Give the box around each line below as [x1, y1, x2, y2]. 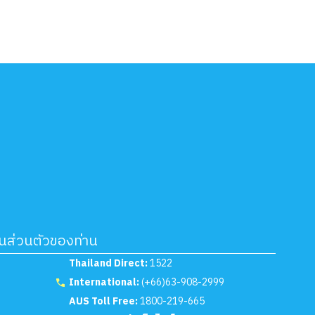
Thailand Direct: [68, 255, 148, 271]
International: [68, 274, 139, 290]
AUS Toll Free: [68, 293, 138, 309]
